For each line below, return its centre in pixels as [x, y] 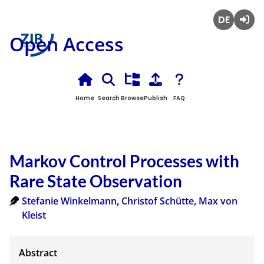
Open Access [67, 44]
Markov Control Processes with [124, 161]
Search [108, 98]
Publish [156, 98]
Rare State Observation [96, 181]
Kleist [34, 215]
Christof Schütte [157, 201]
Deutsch [232, 37]
